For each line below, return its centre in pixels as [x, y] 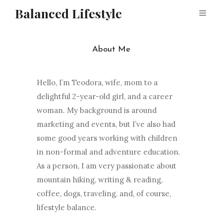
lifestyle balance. [67, 207]
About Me [111, 49]
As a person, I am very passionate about [107, 166]
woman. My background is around [97, 110]
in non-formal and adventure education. [109, 152]
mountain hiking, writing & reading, [100, 180]
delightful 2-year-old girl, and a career [105, 96]
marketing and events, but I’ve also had [106, 124]
